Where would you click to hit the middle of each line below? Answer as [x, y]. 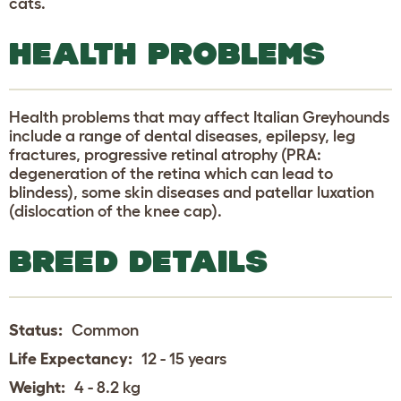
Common [105, 330]
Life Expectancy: [71, 358]
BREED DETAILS [138, 260]
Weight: [37, 387]
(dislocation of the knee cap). [115, 211]
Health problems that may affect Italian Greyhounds [199, 117]
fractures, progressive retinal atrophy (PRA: [165, 154]
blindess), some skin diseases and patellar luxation [192, 192]
